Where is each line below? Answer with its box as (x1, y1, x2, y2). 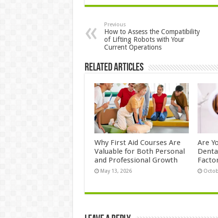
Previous (104, 21, 126, 28)
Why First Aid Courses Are (94, 138, 181, 147)
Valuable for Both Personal (94, 147, 185, 156)
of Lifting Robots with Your (104, 36, 184, 44)
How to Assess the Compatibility (104, 28, 200, 36)
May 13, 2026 (100, 168, 132, 175)
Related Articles (84, 62, 144, 74)
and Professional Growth (94, 156, 178, 165)
